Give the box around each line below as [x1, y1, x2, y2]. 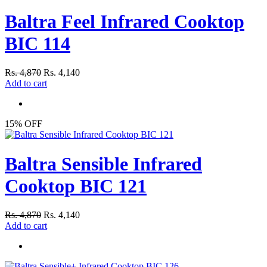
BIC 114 [5, 32, 70, 54]
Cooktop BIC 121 [5, 175, 147, 197]
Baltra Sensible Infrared [5, 153, 202, 175]
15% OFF [5, 119, 42, 129]
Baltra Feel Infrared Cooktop [5, 10, 244, 32]
